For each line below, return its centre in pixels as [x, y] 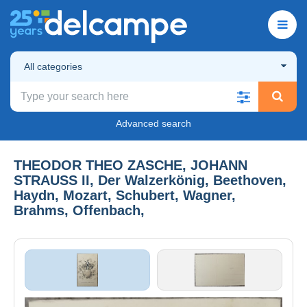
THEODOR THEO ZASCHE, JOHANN [131, 165]
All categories [53, 66]
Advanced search [153, 123]
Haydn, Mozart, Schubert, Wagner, [125, 195]
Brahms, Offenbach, [79, 210]
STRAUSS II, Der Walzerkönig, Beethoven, [150, 180]
